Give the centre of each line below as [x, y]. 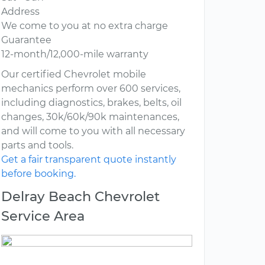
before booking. [38, 174]
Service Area [43, 216]
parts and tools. [37, 146]
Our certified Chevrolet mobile [74, 75]
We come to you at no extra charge [85, 26]
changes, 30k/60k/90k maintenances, [90, 117]
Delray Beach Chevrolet [80, 197]
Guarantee [26, 40]
